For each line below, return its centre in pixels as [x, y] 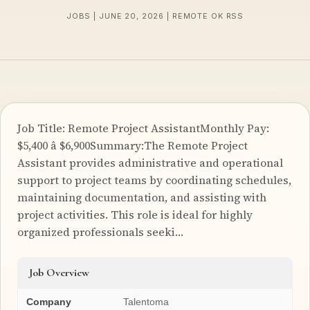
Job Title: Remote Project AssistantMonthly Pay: [143, 128]
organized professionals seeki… [100, 231]
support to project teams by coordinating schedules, [154, 180]
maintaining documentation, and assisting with [142, 197]
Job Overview [59, 272]
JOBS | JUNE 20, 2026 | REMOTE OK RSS [155, 16]
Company [49, 301]
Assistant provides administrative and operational [150, 162]
